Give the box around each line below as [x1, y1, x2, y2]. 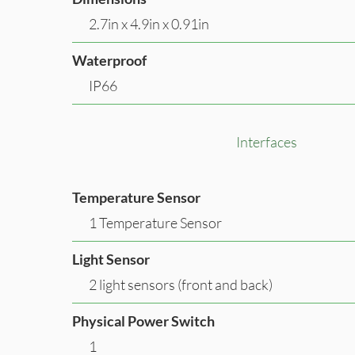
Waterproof [72, 51, 147, 69]
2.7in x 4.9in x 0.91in [89, 14, 209, 32]
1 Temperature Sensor [89, 213, 222, 231]
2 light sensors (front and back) [89, 275, 273, 293]
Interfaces [235, 132, 297, 151]
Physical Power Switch [72, 311, 215, 330]
